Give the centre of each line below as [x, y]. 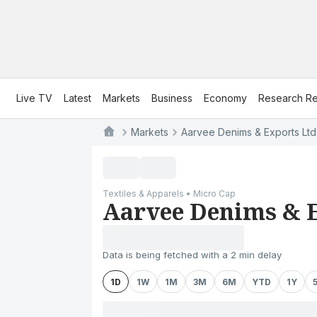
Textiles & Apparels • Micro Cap [169, 194]
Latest [77, 98]
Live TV [34, 98]
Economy [225, 98]
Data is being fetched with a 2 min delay [192, 255]
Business [172, 98]
